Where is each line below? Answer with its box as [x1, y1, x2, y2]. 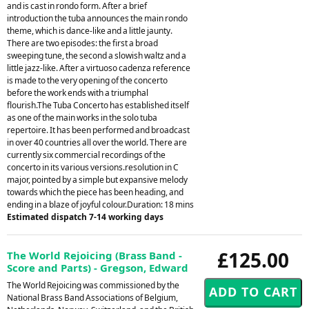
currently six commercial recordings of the [7, 148, 166, 161]
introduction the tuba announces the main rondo [7, 12, 188, 24]
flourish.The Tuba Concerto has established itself [7, 99, 189, 111]
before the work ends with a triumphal [7, 86, 148, 99]
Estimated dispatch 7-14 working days [7, 210, 163, 223]
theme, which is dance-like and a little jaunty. [7, 24, 172, 37]
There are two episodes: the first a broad [7, 37, 158, 49]
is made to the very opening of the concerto [7, 74, 168, 86]
